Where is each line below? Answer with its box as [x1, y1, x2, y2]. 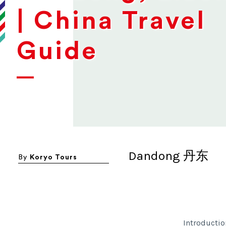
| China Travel [17, 8, 206, 34]
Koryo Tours [30, 154, 77, 161]
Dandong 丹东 [128, 148, 208, 163]
